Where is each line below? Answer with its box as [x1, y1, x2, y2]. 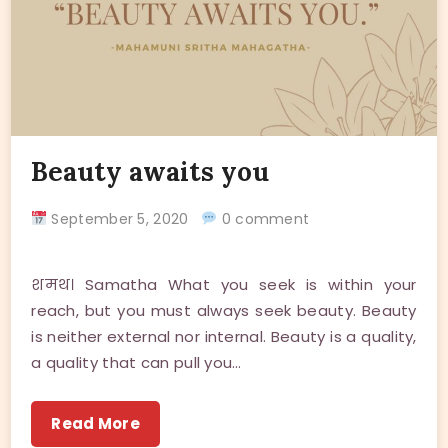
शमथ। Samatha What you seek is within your [31, 273, 417, 295]
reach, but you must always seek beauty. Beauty [31, 299, 417, 321]
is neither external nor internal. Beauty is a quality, [31, 325, 417, 347]
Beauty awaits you [31, 154, 270, 188]
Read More [51, 412, 140, 434]
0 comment [217, 208, 310, 229]
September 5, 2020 [47, 208, 202, 229]
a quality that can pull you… [31, 351, 242, 373]
